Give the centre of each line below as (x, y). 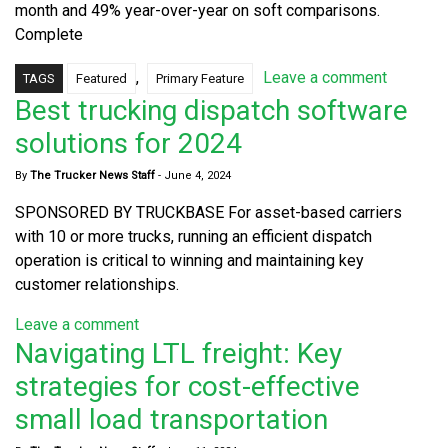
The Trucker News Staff (91, 175)
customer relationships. (97, 284)
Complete (49, 34)
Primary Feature (200, 78)
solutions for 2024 (128, 143)
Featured (101, 78)
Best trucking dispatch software (211, 110)
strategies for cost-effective (187, 386)
